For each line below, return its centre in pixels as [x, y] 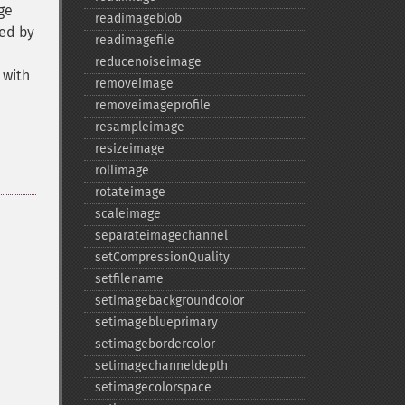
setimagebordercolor [155, 344]
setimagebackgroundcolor [169, 301]
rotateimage [130, 192]
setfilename [129, 279]
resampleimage [139, 127]
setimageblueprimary [156, 322]
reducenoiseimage [148, 62]
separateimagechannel [161, 235]
